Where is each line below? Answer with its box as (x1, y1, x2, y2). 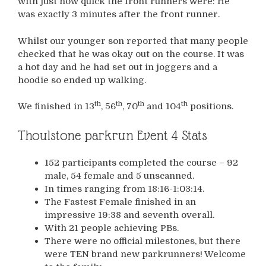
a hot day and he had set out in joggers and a (18, 61, 217, 72)
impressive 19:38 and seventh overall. (45, 209, 214, 220)
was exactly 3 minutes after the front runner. (18, 9, 220, 20)
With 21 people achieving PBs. (45, 222, 179, 233)
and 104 (144, 101, 181, 112)
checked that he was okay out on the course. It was (18, 48, 244, 59)
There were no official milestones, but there (45, 235, 240, 246)
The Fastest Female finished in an (45, 196, 196, 207)
